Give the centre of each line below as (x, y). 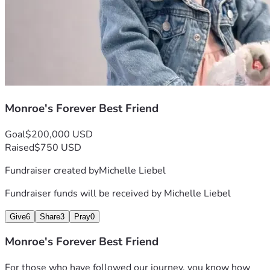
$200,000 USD (59, 134)
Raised (20, 147)
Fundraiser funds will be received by (84, 193)
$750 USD (58, 147)
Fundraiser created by (52, 170)
